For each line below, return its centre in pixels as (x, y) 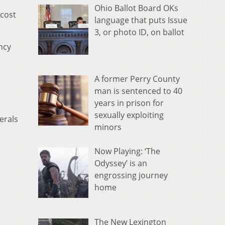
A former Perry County (137, 79)
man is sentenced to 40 (138, 91)
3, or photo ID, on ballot (139, 32)
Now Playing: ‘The (127, 151)
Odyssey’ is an (121, 163)
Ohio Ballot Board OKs (136, 8)
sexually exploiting (129, 115)
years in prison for (129, 103)
